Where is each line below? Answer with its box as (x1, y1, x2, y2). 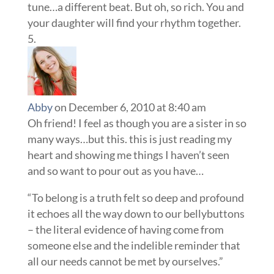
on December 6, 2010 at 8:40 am (54, 100, 206, 114)
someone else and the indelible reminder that (27, 239, 240, 252)
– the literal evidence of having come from (27, 223, 224, 236)
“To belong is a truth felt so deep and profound (27, 191, 244, 204)
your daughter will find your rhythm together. (27, 16, 241, 29)
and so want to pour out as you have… (27, 164, 204, 177)
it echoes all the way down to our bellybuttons (27, 207, 245, 220)
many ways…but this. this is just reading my (27, 132, 232, 146)
